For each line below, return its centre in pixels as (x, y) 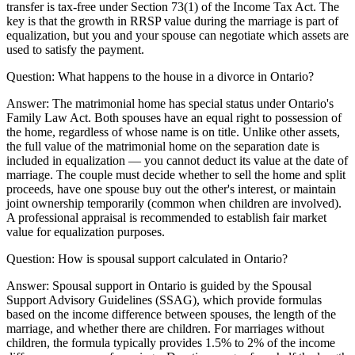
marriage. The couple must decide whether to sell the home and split (176, 174)
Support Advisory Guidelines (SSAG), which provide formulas (164, 300)
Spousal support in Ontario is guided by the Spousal (182, 285)
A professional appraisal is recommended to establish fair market (166, 217)
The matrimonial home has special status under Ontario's (193, 103)
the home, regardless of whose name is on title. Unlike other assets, (173, 132)
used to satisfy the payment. (75, 49)
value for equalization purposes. (86, 231)
